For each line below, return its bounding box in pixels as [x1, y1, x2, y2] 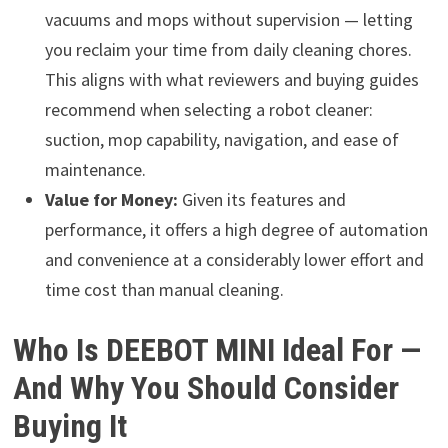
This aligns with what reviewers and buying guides [44, 67, 419, 91]
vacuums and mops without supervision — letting [44, 7, 413, 31]
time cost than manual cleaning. [44, 277, 284, 301]
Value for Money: [44, 187, 178, 211]
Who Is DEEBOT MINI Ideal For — [12, 331, 421, 370]
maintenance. [44, 157, 146, 181]
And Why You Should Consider [12, 369, 399, 408]
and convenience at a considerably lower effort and [44, 247, 424, 271]
